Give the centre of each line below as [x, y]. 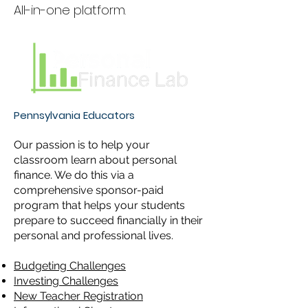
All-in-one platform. [71, 10]
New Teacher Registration [78, 296]
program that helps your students [99, 205]
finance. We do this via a [74, 175]
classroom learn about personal [95, 160]
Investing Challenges [66, 281]
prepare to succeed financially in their [108, 220]
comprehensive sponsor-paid [89, 190]
